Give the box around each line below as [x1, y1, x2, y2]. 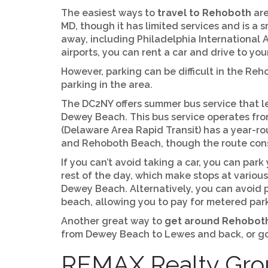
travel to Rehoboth [157, 7, 251, 19]
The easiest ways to [61, 7, 157, 19]
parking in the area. [61, 79, 153, 90]
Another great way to [61, 215, 165, 227]
